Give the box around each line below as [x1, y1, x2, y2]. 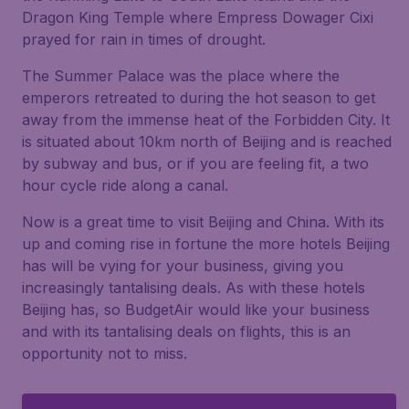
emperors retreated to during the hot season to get [22, 89, 375, 107]
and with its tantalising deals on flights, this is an [22, 322, 351, 341]
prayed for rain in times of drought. [22, 30, 266, 48]
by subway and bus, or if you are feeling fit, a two [22, 154, 369, 173]
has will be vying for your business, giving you [22, 257, 343, 275]
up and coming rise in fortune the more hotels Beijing [22, 235, 390, 253]
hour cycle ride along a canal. [22, 176, 228, 194]
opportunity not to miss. [22, 344, 187, 362]
